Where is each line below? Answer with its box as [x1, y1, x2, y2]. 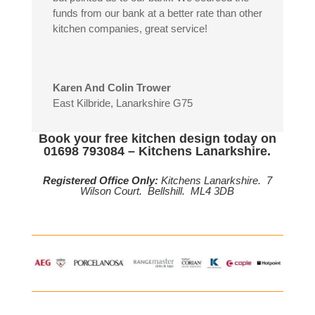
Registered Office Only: [42, 174, 161, 186]
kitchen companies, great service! [52, 22, 207, 34]
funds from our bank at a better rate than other [52, 6, 262, 19]
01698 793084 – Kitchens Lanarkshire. [44, 143, 271, 158]
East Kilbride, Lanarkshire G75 [52, 96, 193, 109]
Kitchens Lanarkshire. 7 [160, 174, 272, 186]
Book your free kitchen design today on [38, 131, 276, 146]
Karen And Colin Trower [52, 81, 171, 94]
